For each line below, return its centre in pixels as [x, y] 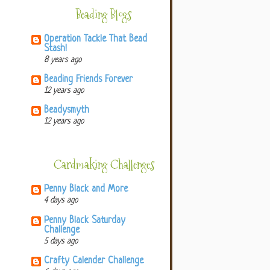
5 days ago [61, 241]
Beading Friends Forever [88, 80]
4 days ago [61, 201]
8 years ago [63, 60]
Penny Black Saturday [85, 221]
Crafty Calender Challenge [94, 261]
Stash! [55, 49]
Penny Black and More [86, 190]
